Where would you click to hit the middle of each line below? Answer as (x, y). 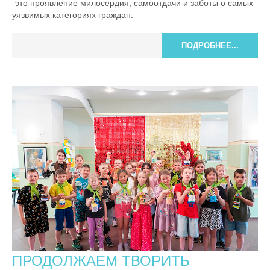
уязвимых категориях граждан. (74, 15)
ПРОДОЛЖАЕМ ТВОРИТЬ (101, 260)
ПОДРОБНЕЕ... (210, 46)
